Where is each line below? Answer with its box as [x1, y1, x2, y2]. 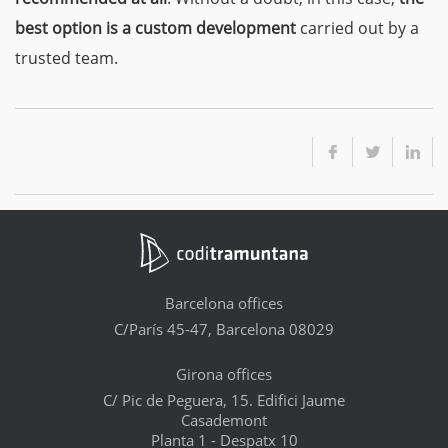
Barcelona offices [165, 292, 283, 313]
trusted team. [15, 46, 118, 69]
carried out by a [296, 16, 419, 39]
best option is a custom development [15, 16, 296, 39]
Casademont [181, 409, 267, 430]
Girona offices [176, 363, 272, 384]
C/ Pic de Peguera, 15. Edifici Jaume [103, 389, 345, 410]
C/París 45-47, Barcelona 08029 [114, 318, 334, 339]
